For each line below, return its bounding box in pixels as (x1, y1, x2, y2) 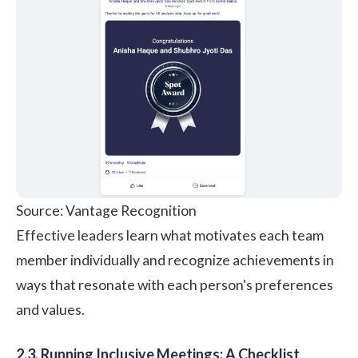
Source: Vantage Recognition (16, 202, 197, 220)
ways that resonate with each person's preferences (16, 276, 333, 294)
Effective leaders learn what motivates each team (16, 227, 324, 245)
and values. (16, 301, 85, 319)
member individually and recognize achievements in (16, 252, 334, 269)
